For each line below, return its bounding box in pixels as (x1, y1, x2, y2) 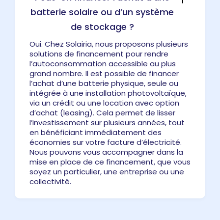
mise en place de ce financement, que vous (29, 156, 191, 167)
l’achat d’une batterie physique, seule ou (29, 78, 178, 88)
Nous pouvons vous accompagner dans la (29, 146, 183, 157)
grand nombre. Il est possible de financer (29, 68, 179, 79)
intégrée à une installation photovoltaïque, (29, 87, 187, 98)
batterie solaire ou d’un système (30, 5, 174, 18)
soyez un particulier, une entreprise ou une (29, 166, 184, 177)
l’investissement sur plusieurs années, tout (29, 117, 185, 128)
